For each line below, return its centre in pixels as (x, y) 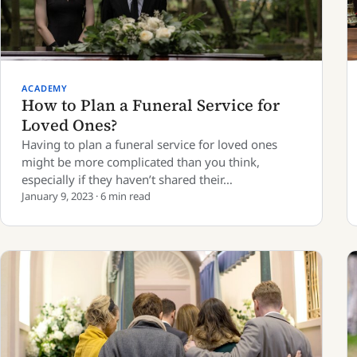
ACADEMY (45, 88)
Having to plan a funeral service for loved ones (149, 144)
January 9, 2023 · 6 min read (86, 196)
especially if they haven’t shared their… (127, 179)
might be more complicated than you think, (141, 162)
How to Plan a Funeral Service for (151, 105)
